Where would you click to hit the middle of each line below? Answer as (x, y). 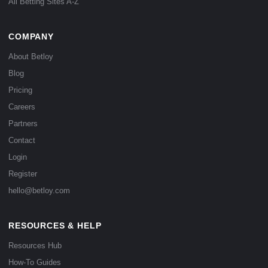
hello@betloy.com (39, 191)
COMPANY (31, 36)
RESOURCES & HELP (55, 226)
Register (23, 174)
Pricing (20, 90)
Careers (22, 107)
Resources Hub (35, 246)
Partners (23, 124)
